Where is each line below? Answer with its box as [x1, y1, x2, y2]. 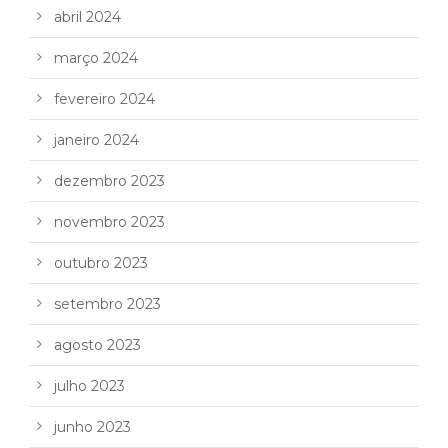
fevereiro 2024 [54, 89, 155, 108]
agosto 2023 [54, 335, 141, 354]
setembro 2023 [54, 294, 161, 313]
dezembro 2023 [54, 171, 165, 190]
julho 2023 [54, 376, 125, 395]
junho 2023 [54, 417, 131, 436]
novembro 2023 [54, 212, 165, 231]
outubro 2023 [54, 253, 148, 272]
